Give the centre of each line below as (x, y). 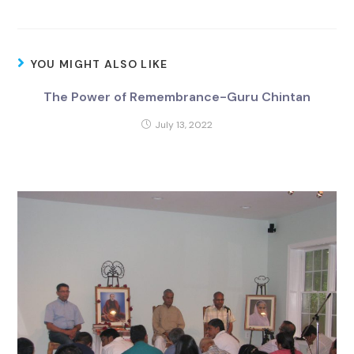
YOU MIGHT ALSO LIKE (99, 64)
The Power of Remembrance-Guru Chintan (177, 97)
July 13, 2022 (184, 125)
